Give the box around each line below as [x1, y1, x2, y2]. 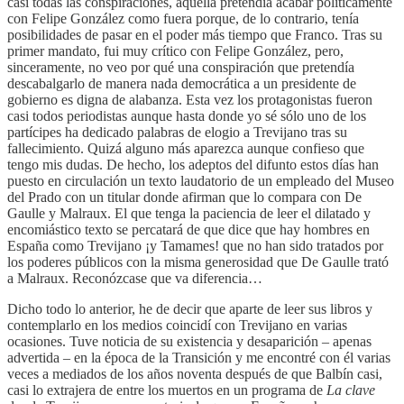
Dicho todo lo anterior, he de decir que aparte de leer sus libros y [7, 300, 372, 317]
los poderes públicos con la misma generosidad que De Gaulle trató [7, 253, 389, 270]
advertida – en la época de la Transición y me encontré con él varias [7, 349, 390, 365]
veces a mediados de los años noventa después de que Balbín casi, [7, 365, 382, 381]
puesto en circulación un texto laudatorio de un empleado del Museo [7, 172, 394, 188]
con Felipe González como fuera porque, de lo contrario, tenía [7, 10, 359, 26]
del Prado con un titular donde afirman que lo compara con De [7, 188, 362, 205]
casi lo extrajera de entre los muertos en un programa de [7, 381, 326, 398]
